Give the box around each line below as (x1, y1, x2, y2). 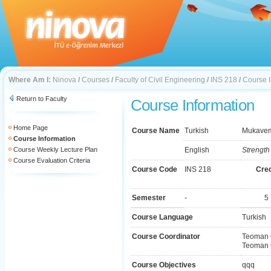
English (184, 146, 209, 154)
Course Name (132, 126, 180, 135)
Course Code (132, 165, 177, 174)
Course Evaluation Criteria (13, 157, 90, 164)
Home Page (13, 124, 48, 131)
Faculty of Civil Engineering (115, 76, 205, 84)
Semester (132, 194, 166, 202)
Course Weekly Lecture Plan (13, 146, 97, 153)
